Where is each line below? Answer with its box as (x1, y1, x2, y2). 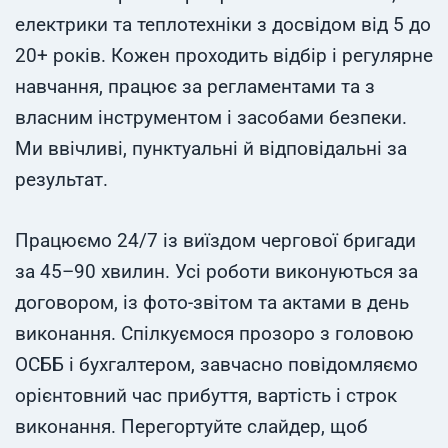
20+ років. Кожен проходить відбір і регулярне (15, 45, 433, 67)
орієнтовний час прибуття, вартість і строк (15, 385, 397, 407)
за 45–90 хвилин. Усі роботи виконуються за (15, 261, 418, 283)
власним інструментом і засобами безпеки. (15, 107, 407, 129)
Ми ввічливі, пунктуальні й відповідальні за (15, 138, 407, 160)
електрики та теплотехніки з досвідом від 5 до (15, 14, 431, 36)
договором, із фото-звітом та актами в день (15, 292, 409, 314)
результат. (15, 169, 108, 191)
